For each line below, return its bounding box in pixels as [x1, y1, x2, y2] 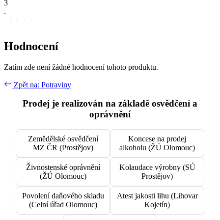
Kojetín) [144, 200, 170, 209]
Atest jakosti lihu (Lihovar [116, 192, 198, 200]
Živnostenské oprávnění [26, 163, 100, 172]
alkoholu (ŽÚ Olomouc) [119, 143, 195, 152]
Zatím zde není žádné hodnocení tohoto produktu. [4, 62, 158, 71]
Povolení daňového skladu [22, 192, 104, 200]
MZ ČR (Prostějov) [32, 143, 93, 152]
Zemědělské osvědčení [27, 135, 98, 143]
